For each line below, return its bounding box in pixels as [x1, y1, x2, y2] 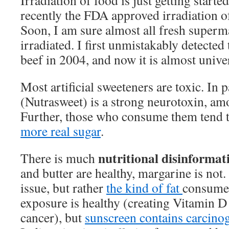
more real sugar [20, 122, 101, 140]
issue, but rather [20, 179, 106, 196]
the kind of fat [106, 179, 182, 196]
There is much [20, 149, 98, 167]
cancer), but [20, 209, 85, 226]
